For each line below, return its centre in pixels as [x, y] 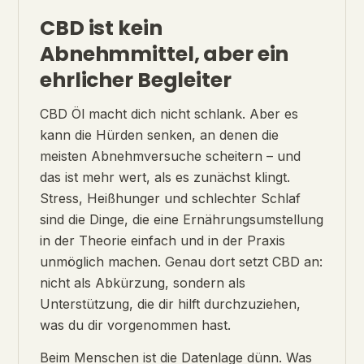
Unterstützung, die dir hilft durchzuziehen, [170, 304]
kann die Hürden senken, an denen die [159, 135]
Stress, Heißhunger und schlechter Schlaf [170, 199]
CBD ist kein [101, 28]
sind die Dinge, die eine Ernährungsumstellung [182, 220]
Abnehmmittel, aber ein [165, 54]
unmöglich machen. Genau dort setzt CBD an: [181, 262]
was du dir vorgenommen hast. [135, 325]
